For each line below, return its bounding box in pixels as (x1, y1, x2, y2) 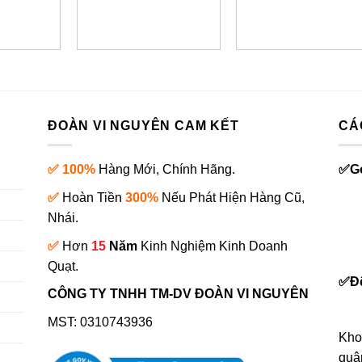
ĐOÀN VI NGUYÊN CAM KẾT (48, 118, 239, 133)
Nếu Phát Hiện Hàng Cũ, (162, 190, 305, 204)
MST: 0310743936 (48, 314, 153, 329)
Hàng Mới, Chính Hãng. (99, 162, 235, 177)
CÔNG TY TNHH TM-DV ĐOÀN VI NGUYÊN (48, 287, 309, 301)
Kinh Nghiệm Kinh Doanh (141, 238, 288, 253)
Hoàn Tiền (62, 190, 122, 204)
